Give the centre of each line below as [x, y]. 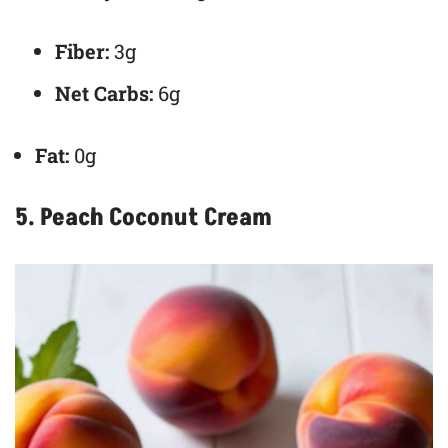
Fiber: [82, 51]
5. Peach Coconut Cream [143, 218]
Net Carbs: [104, 93]
